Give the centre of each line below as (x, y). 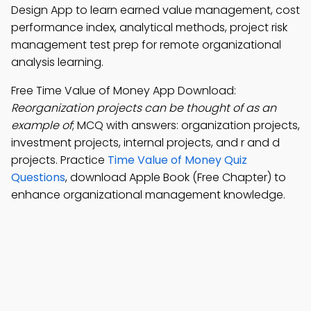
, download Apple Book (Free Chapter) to (176, 177)
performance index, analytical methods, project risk (149, 27)
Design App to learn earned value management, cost (155, 10)
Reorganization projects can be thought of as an (144, 108)
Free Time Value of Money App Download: (124, 91)
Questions (38, 177)
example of (42, 125)
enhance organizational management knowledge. (148, 195)
